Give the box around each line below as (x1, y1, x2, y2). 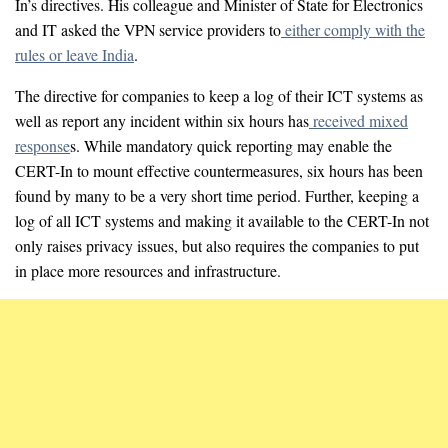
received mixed (309, 109, 408, 131)
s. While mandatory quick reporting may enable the (70, 134, 392, 156)
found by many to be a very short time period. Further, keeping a (15, 184, 419, 206)
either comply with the (281, 18, 425, 40)
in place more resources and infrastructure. (15, 259, 281, 281)
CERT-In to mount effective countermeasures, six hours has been (15, 159, 423, 181)
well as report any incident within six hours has (15, 109, 309, 131)
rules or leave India (15, 43, 134, 65)
